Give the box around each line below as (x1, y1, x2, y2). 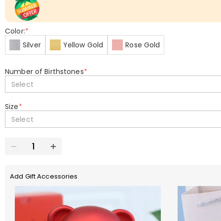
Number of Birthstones (5, 67, 84, 76)
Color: (5, 26, 25, 36)
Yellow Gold (63, 40, 104, 50)
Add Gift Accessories (10, 172, 78, 181)
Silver (23, 40, 41, 50)
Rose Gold (125, 40, 160, 50)
